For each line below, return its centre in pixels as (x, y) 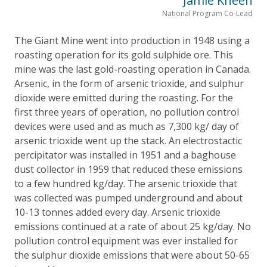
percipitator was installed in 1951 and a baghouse (125, 155)
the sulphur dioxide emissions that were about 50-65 (132, 255)
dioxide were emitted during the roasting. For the (124, 97)
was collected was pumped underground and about (128, 198)
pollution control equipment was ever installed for (126, 240)
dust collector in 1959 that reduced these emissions (128, 169)
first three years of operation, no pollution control (127, 112)
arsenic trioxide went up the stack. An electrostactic (128, 140)
